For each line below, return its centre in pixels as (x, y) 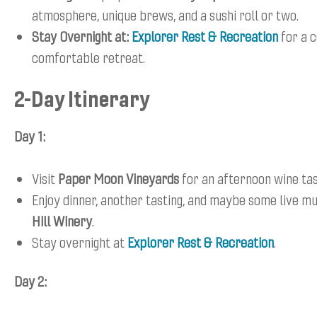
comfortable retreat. (88, 57)
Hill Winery (62, 221)
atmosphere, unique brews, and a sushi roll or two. (165, 15)
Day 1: (30, 136)
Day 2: (30, 281)
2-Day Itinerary (82, 98)
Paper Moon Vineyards (120, 178)
